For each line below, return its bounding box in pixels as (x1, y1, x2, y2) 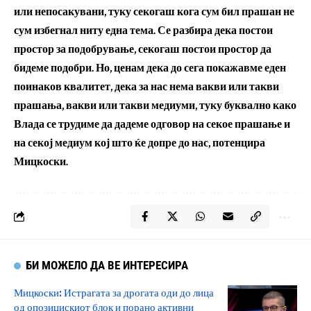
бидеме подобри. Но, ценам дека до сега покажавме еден (14, 60, 286, 76)
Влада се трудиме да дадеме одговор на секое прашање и (14, 117, 290, 132)
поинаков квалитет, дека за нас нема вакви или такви (14, 79, 279, 94)
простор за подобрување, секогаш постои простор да (14, 42, 271, 57)
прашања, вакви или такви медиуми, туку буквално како (14, 98, 296, 113)
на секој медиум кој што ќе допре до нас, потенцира (14, 135, 265, 151)
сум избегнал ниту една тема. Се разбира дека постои (14, 23, 273, 38)
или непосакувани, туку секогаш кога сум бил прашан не (14, 4, 294, 19)
